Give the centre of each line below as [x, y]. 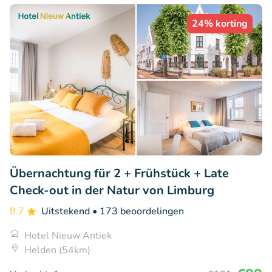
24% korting [220, 23]
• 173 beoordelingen [138, 212]
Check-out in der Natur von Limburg [112, 191]
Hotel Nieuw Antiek [68, 236]
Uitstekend [67, 212]
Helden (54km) [57, 250]
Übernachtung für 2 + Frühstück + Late [119, 174]
